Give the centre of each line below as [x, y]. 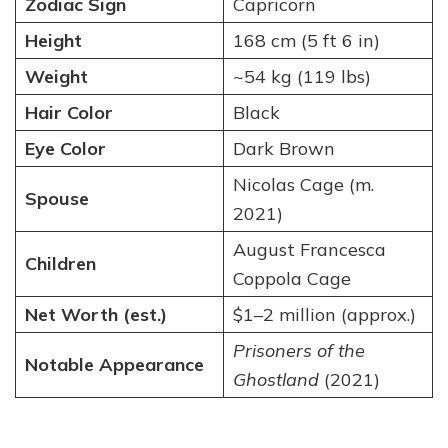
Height [53, 41]
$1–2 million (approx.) [324, 315]
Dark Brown [283, 149]
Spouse [56, 199]
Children [60, 264]
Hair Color [68, 113]
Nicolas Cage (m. [303, 185]
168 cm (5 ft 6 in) [306, 41]
